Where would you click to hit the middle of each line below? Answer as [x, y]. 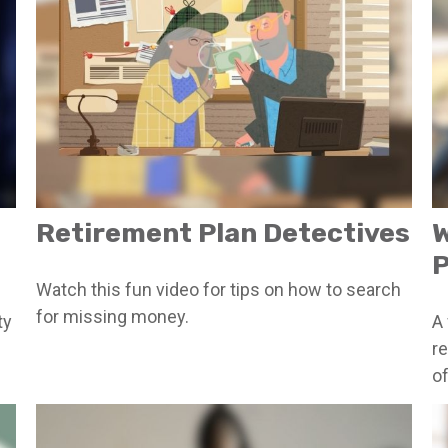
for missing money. [112, 316]
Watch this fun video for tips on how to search [218, 289]
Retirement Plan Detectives [222, 232]
